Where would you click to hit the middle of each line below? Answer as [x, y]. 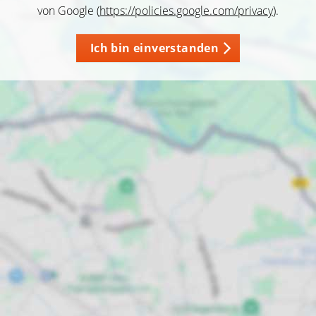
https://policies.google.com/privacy [186, 11]
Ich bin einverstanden [154, 48]
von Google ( [68, 11]
